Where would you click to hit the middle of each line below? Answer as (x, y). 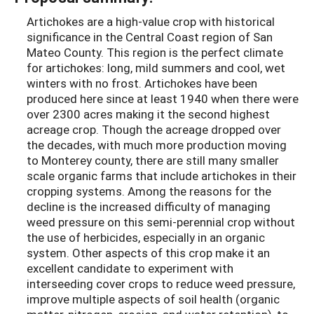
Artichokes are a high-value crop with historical (151, 21)
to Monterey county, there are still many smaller (153, 160)
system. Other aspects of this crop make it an (148, 252)
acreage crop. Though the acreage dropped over (154, 129)
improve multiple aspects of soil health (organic (153, 299)
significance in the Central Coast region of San (150, 36)
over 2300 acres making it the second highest (148, 114)
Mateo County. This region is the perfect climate (155, 52)
